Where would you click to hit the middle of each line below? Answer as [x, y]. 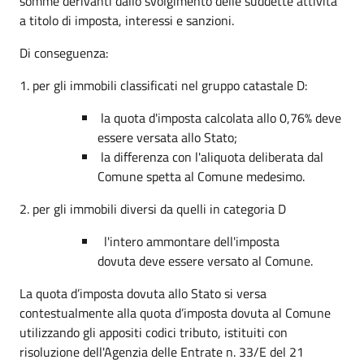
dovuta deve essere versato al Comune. [205, 260]
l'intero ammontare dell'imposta [188, 241]
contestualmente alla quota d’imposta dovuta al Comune [175, 312]
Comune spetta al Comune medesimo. [201, 176]
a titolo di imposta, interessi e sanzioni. [127, 20]
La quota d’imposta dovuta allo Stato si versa [143, 293]
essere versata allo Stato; [167, 137]
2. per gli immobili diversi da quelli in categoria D [153, 208]
